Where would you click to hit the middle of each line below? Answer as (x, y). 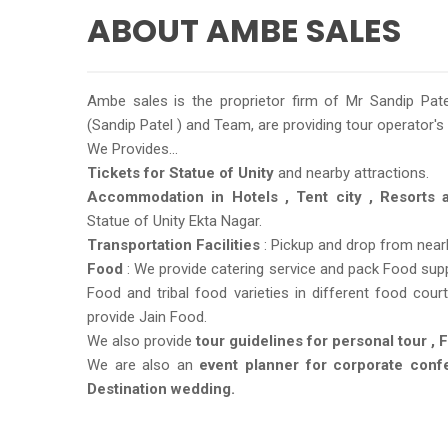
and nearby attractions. (351, 172)
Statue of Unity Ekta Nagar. (174, 220)
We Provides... (132, 148)
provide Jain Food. (147, 316)
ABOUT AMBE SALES (244, 30)
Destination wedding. (161, 388)
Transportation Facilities (173, 244)
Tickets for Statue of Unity (180, 172)
